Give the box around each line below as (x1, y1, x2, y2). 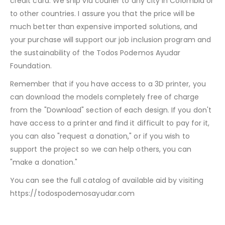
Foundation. (10, 60, 52, 71)
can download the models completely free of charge (10, 91, 199, 102)
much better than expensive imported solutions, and (10, 21, 198, 32)
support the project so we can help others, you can (10, 144, 192, 154)
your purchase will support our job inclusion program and (10, 34, 211, 45)
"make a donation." (10, 157, 78, 167)
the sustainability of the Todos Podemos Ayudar (10, 47, 181, 58)
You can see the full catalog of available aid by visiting (10, 175, 203, 185)
